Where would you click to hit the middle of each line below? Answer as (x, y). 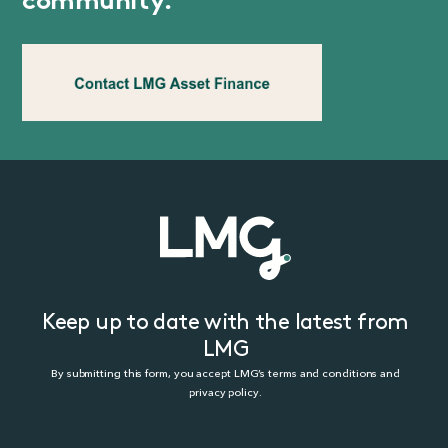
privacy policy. (225, 392)
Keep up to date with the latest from (225, 323)
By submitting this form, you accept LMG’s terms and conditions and (225, 373)
